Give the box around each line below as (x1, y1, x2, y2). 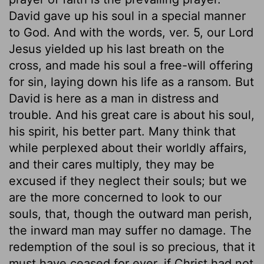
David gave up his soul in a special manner (9, 8, 246, 23)
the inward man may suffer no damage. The (9, 223, 252, 237)
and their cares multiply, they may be (9, 157, 214, 171)
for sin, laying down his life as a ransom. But (9, 74, 254, 89)
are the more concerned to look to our (9, 190, 222, 204)
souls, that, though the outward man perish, (9, 206, 252, 221)
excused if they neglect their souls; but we (9, 173, 247, 188)
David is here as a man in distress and (9, 91, 219, 105)
